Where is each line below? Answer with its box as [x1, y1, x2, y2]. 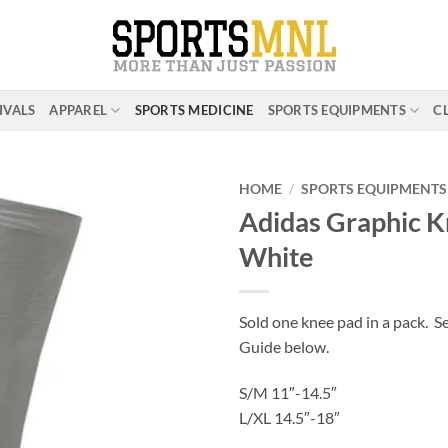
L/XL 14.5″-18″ [239, 407, 340, 427]
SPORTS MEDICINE [134, 102, 254, 118]
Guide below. [239, 336, 329, 356]
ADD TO [122, 240, 176, 258]
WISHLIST [114, 262, 183, 280]
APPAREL [49, 102, 108, 118]
